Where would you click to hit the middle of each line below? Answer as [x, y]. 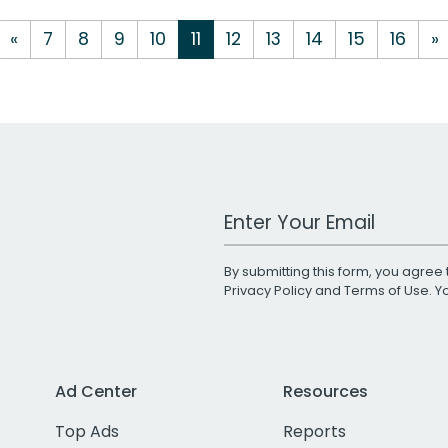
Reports [314, 431]
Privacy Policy [268, 290]
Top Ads [87, 431]
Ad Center [96, 391]
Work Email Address [301, 213]
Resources [325, 391]
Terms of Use [386, 290]
